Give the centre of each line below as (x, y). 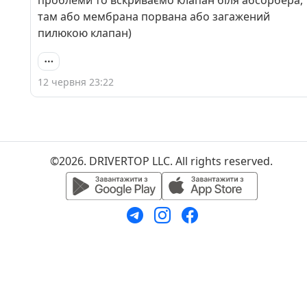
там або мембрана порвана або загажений (154, 16)
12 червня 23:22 (76, 82)
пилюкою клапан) (85, 33)
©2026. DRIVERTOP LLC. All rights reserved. (161, 161)
